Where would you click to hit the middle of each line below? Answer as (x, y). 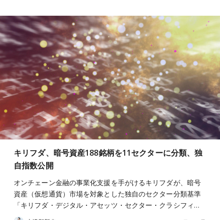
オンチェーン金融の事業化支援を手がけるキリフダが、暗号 (107, 182)
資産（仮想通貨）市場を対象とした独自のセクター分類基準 (107, 193)
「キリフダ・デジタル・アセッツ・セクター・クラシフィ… (107, 205)
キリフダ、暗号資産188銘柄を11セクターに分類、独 (108, 152)
